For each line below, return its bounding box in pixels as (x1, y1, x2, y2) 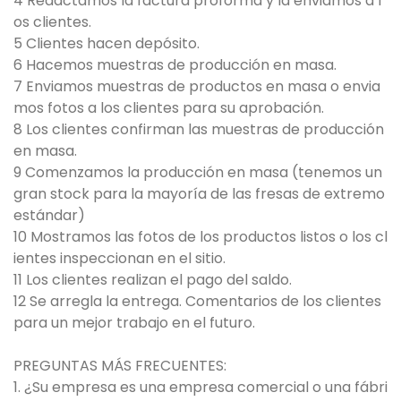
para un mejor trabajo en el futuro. (13, 312, 255, 334)
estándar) (13, 205, 85, 226)
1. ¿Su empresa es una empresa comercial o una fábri (13, 377, 388, 398)
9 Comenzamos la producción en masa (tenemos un (13, 162, 382, 183)
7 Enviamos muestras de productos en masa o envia (13, 76, 380, 98)
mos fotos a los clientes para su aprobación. (13, 98, 324, 119)
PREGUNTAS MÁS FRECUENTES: (13, 355, 226, 377)
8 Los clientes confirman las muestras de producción (13, 119, 384, 141)
